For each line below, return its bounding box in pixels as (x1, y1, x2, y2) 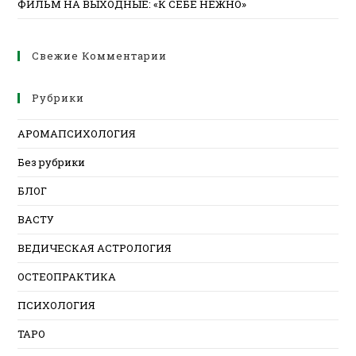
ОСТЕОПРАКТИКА (17, 269, 117, 284)
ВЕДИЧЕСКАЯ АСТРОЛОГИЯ (17, 240, 172, 255)
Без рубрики (17, 154, 86, 169)
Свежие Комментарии (32, 48, 168, 63)
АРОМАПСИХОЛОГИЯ (17, 126, 137, 141)
